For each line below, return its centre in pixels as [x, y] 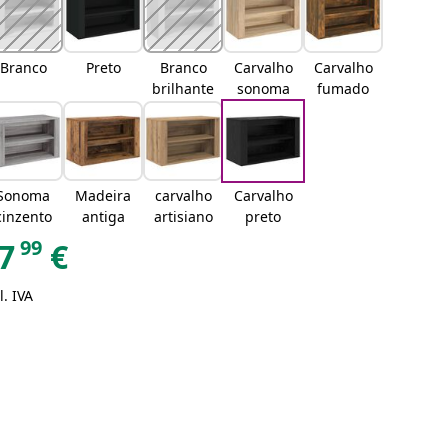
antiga [103, 216]
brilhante [183, 88]
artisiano [183, 216]
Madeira [103, 195]
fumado [343, 88]
